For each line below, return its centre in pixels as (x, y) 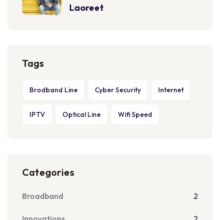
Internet (171, 90)
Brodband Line (54, 90)
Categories (48, 172)
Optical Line (82, 114)
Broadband (43, 196)
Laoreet (86, 7)
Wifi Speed (135, 114)
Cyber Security (118, 90)
